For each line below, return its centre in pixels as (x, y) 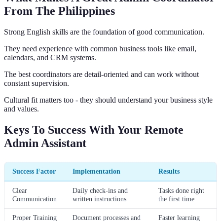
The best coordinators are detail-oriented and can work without (101, 74)
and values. (21, 109)
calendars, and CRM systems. (50, 57)
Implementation (96, 171)
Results (169, 171)
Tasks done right (181, 190)
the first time (176, 199)
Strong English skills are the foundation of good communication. (104, 32)
